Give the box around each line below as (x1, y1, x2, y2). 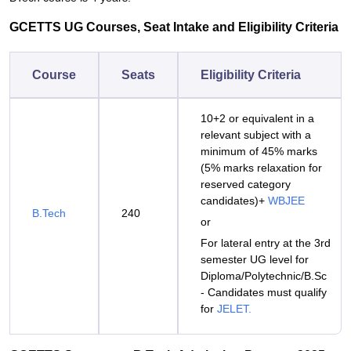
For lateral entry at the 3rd (201, 237, 331, 249)
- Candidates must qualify (201, 286, 327, 299)
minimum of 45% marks (201, 145, 317, 157)
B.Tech (32, 207, 69, 219)
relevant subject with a (201, 128, 311, 141)
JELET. (217, 302, 255, 315)
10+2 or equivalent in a (201, 112, 314, 125)
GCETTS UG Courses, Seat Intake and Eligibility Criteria (9, 20, 342, 34)
